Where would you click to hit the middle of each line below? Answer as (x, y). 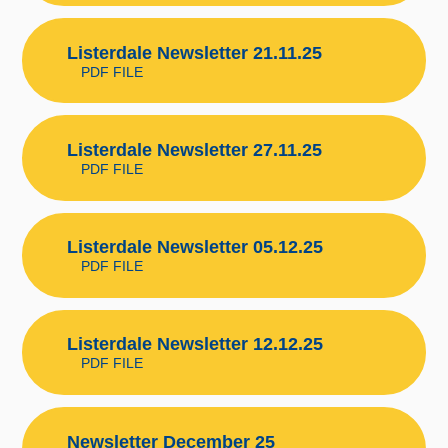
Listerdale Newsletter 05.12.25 (194, 247)
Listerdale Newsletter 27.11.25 (194, 150)
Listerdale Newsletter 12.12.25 (194, 344)
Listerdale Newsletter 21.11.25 (194, 52)
